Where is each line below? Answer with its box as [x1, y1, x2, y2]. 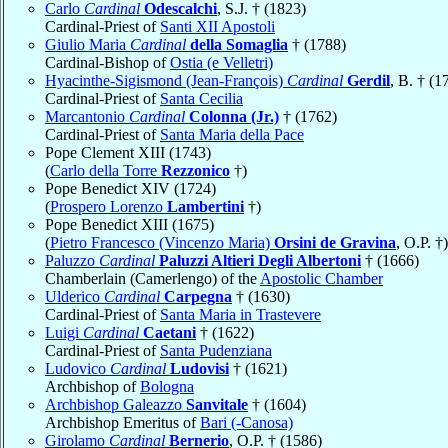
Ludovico [45, 359, 110, 377]
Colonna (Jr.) [189, 107, 279, 125]
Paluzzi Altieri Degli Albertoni [159, 251, 361, 269]
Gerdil [347, 71, 390, 89]
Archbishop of [45, 377, 140, 395]
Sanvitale [186, 395, 248, 413]
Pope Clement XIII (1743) [45, 143, 211, 161]
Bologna [140, 377, 194, 395]
